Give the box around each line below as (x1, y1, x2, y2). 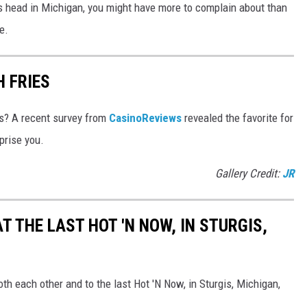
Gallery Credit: (215, 166, 282, 180)
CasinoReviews (109, 110, 182, 125)
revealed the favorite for (182, 110, 293, 125)
